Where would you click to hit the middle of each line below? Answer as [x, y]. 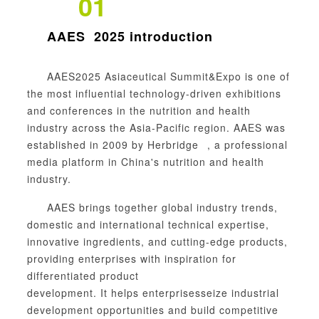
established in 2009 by [87, 145]
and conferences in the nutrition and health [139, 110]
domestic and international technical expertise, [148, 224]
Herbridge [173, 145]
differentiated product [83, 276]
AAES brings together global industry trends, [162, 207]
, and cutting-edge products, [214, 241]
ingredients [112, 241]
